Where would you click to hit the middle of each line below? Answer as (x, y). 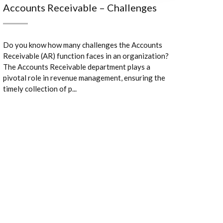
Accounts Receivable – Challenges (80, 7)
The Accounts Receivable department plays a (77, 67)
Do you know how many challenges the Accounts (83, 45)
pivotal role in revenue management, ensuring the (84, 78)
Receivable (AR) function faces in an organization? (86, 56)
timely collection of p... (40, 89)
